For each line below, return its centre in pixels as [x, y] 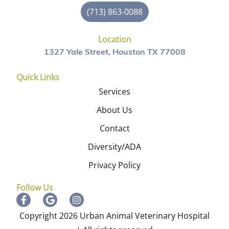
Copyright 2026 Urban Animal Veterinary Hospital [114, 216]
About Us [114, 110]
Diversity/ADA [114, 147]
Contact [114, 129]
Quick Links [38, 77]
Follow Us [35, 188]
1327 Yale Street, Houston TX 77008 [114, 53]
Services [114, 92]
